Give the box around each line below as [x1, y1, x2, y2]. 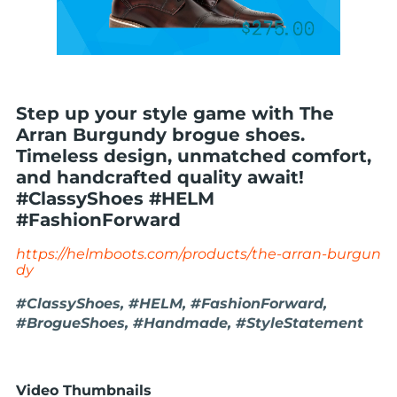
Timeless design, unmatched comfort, [16, 145, 371, 167]
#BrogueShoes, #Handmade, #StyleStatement [16, 315, 363, 331]
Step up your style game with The [16, 103, 334, 124]
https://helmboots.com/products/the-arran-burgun [16, 245, 381, 262]
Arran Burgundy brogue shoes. [16, 124, 305, 145]
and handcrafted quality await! [16, 167, 304, 188]
